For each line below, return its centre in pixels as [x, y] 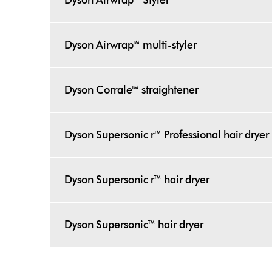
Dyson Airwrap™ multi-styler [131, 45]
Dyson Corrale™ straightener [132, 90]
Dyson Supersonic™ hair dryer [134, 225]
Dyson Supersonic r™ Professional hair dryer [167, 135]
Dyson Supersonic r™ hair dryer [137, 180]
